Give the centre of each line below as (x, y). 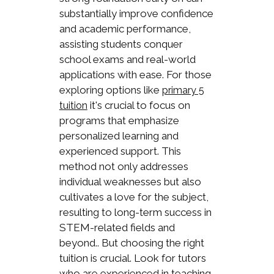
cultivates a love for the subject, (134, 197)
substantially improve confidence (136, 14)
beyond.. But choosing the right (131, 243)
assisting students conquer (121, 44)
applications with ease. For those (135, 75)
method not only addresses (124, 167)
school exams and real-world (127, 60)
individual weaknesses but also (130, 182)
